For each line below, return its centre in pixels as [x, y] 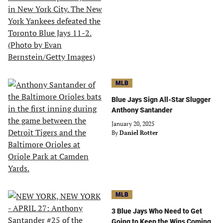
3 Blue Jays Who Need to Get [157, 211]
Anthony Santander [142, 110]
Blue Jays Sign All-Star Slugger [161, 100]
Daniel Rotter [139, 133]
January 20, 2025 [133, 124]
